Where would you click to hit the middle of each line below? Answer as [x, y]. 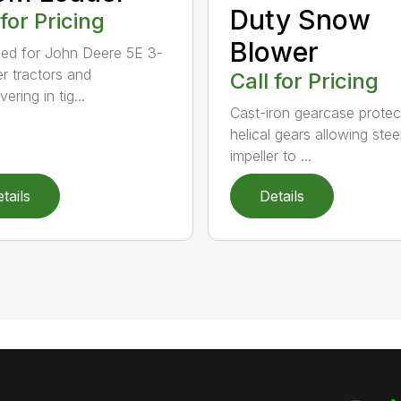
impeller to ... [270, 155]
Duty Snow [300, 19]
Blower [274, 51]
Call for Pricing [304, 81]
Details [282, 196]
